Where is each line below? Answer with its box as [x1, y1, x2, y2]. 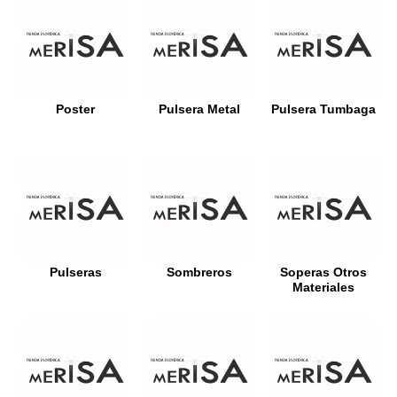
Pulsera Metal [159, 103, 240, 117]
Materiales [292, 281, 354, 295]
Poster [56, 103, 95, 117]
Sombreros [167, 266, 232, 280]
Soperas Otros [280, 266, 367, 280]
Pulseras [49, 266, 102, 280]
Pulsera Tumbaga [271, 103, 376, 117]
